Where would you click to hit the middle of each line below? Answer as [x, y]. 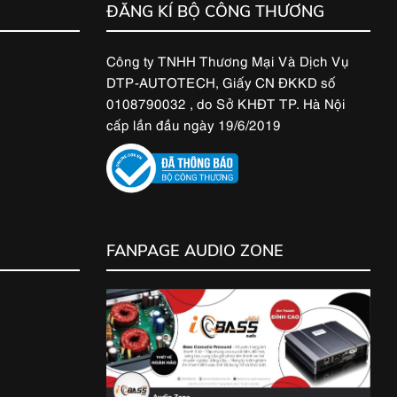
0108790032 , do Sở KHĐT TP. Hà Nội [226, 102]
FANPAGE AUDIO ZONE [195, 251]
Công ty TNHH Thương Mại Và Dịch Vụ [227, 60]
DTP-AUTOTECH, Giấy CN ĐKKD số [221, 81]
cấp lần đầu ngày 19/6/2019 [193, 124]
